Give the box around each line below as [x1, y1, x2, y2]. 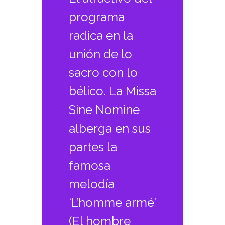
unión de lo [68, 47, 132, 62]
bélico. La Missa [68, 84, 156, 99]
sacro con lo [68, 65, 138, 80]
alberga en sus [68, 121, 151, 136]
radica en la [68, 28, 133, 43]
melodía [68, 177, 115, 192]
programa [68, 10, 125, 25]
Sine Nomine [68, 102, 140, 118]
